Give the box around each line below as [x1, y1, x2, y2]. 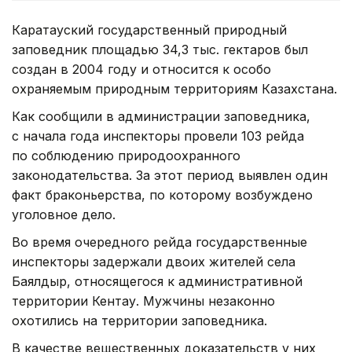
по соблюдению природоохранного [12, 147, 240, 163]
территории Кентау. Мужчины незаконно [12, 292, 275, 309]
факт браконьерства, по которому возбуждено [12, 186, 313, 203]
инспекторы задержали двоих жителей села [12, 253, 295, 269]
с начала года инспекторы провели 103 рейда [12, 127, 304, 144]
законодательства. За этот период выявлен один [12, 167, 328, 183]
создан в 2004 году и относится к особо [12, 60, 271, 77]
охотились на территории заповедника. [12, 312, 267, 328]
